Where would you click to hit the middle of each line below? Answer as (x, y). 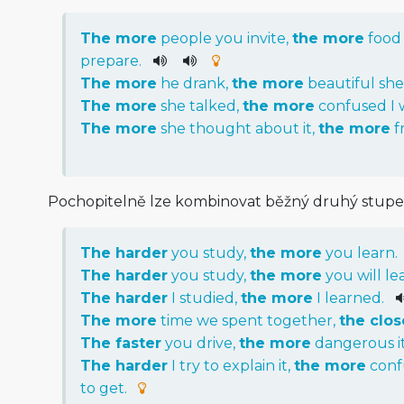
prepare (109, 60)
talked (212, 106)
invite (266, 38)
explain (248, 365)
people (186, 38)
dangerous (354, 343)
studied (207, 298)
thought (220, 128)
